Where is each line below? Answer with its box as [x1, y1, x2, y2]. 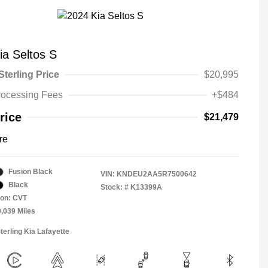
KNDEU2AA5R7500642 [117, 170, 197, 179]
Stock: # [100, 183, 129, 192]
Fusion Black [8, 167, 53, 176]
